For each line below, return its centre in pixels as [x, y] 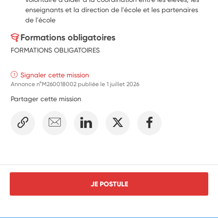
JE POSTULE [109, 184]
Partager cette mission [46, 99]
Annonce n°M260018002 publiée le [59, 84]
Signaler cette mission [55, 75]
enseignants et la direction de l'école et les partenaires [112, 9]
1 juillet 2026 [123, 84]
